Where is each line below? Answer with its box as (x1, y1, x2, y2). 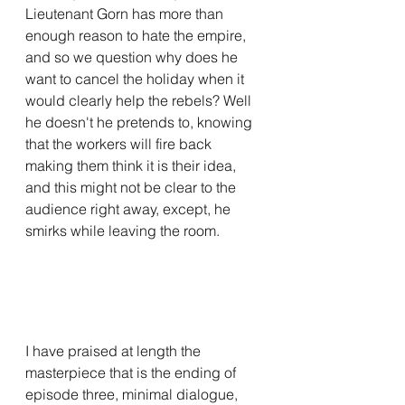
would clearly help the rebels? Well (25, 90, 255, 109)
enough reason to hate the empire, (25, 25, 250, 44)
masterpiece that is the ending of (25, 363, 240, 381)
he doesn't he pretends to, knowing (25, 112, 256, 131)
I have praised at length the (25, 341, 204, 360)
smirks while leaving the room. (25, 221, 220, 240)
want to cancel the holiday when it (25, 69, 248, 88)
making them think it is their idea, (25, 155, 240, 174)
